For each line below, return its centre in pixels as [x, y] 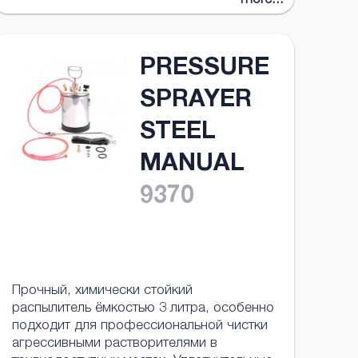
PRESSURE [204, 70]
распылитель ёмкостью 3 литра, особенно [143, 309]
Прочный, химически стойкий [102, 291]
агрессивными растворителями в [114, 344]
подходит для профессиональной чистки [139, 326]
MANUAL [192, 165]
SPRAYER [195, 101]
